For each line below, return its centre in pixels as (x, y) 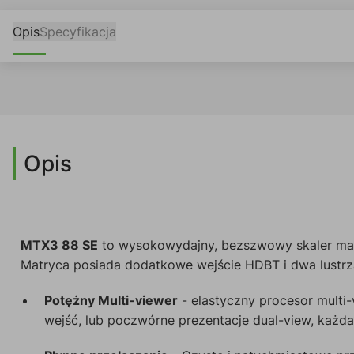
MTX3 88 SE (59, 245)
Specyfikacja (78, 32)
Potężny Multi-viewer (111, 300)
